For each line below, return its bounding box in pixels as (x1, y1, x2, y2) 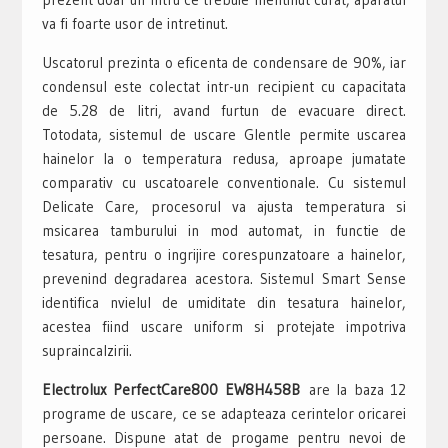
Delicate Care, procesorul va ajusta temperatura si (41, 196, 407, 216)
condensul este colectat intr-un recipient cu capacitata (41, 76, 407, 96)
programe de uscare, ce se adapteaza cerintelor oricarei (41, 403, 407, 423)
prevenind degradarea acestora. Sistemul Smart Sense (41, 268, 407, 288)
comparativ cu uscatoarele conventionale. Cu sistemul (41, 172, 407, 192)
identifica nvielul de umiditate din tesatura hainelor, (41, 292, 407, 312)
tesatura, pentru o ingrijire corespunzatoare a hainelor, (41, 244, 407, 264)
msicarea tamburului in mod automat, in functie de (41, 220, 407, 240)
